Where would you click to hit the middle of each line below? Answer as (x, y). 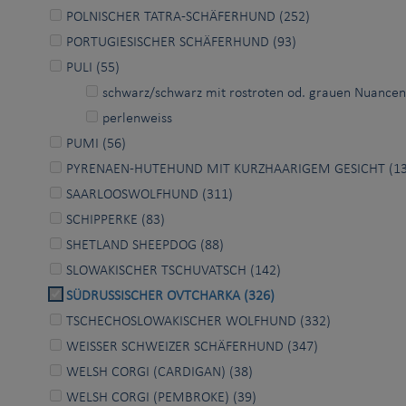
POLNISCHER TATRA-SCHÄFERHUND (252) (188, 17)
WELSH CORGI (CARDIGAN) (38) (159, 372)
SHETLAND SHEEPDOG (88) (145, 245)
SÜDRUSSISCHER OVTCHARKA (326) (170, 296)
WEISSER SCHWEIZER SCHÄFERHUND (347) (192, 347)
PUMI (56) (96, 144)
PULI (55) (93, 68)
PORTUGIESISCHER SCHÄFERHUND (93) (181, 42)
